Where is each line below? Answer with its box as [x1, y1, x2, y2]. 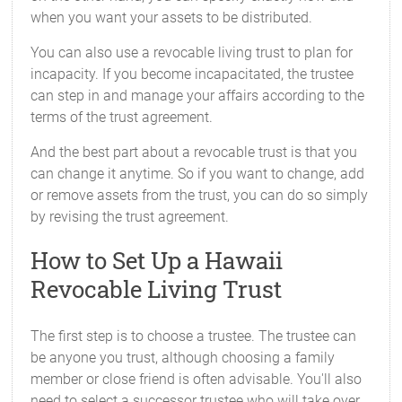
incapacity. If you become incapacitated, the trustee [31, 66, 354, 83]
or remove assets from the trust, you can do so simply [31, 187, 369, 204]
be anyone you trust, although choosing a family [31, 349, 336, 366]
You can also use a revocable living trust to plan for [31, 44, 354, 61]
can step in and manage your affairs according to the [31, 87, 365, 104]
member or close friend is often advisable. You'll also [31, 371, 363, 388]
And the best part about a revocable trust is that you [31, 144, 358, 161]
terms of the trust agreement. [31, 109, 214, 126]
